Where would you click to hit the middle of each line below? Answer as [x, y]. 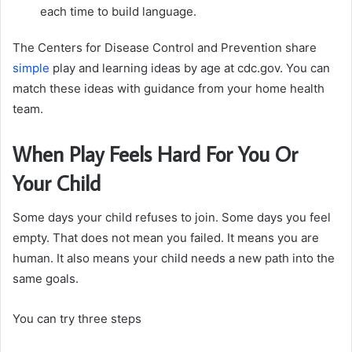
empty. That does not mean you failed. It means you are [166, 238]
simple [31, 68]
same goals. [46, 279]
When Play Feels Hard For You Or [155, 153]
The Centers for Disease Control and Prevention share [165, 47]
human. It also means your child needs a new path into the [174, 258]
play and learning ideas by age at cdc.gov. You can [190, 68]
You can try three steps [77, 319]
